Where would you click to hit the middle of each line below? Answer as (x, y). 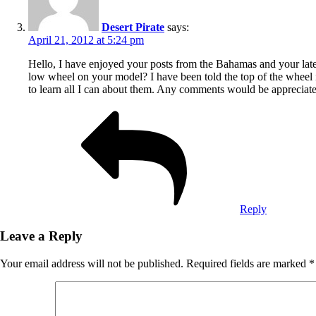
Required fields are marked (248, 264)
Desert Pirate (133, 27)
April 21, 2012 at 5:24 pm (86, 39)
